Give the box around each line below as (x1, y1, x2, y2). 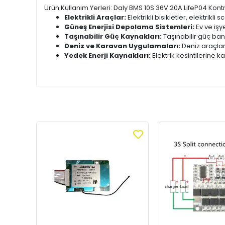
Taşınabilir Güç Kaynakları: (64, 32, 162, 41)
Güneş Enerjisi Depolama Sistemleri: (64, 22, 194, 32)
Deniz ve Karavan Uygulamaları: (64, 41, 180, 51)
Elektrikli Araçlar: (64, 13, 126, 22)
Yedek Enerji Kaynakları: (64, 51, 151, 60)
